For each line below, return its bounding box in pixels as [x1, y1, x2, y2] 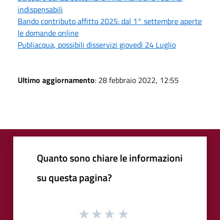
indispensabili [18, 3, 63, 15]
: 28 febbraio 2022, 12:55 [95, 74, 179, 86]
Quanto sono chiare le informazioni [37, 150, 183, 165]
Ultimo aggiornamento [18, 74, 95, 86]
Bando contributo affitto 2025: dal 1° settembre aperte [18, 15, 202, 27]
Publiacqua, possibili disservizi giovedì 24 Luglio [18, 38, 176, 51]
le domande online [18, 27, 79, 39]
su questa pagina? [37, 169, 112, 185]
